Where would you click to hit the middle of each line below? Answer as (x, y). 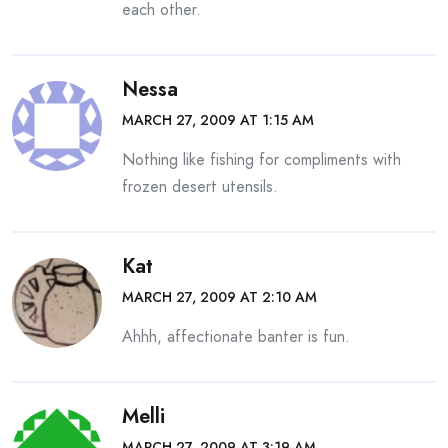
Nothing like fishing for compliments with (261, 159)
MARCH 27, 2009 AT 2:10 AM (219, 297)
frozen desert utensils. (200, 186)
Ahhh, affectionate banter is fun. (236, 336)
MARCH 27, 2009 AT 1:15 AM (218, 120)
